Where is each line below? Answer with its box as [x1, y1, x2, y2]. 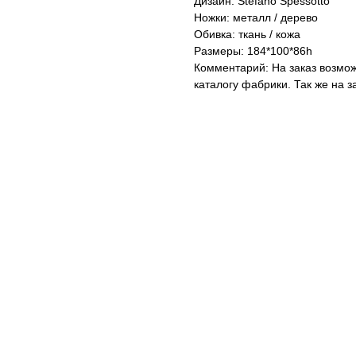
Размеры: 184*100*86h [194, 44, 312, 57]
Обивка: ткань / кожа [194, 28, 300, 41]
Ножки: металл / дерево [194, 11, 318, 24]
